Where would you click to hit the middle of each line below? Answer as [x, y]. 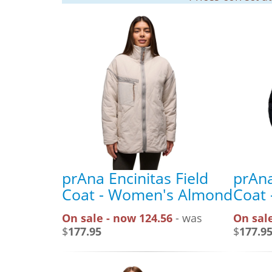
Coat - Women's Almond [147, 194]
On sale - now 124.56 [117, 218]
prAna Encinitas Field [135, 178]
